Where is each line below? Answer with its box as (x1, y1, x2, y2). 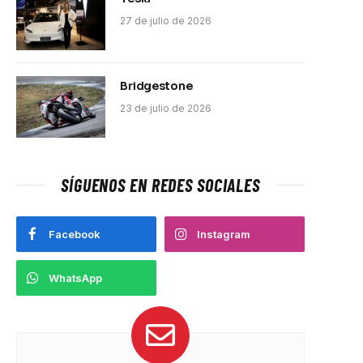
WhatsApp (49, 271, 102, 284)
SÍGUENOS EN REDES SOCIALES (61, 173, 260, 195)
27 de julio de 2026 (120, 14, 211, 27)
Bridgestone (120, 78, 193, 93)
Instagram (197, 227, 250, 241)
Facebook (49, 227, 100, 241)
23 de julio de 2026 (120, 101, 211, 114)
